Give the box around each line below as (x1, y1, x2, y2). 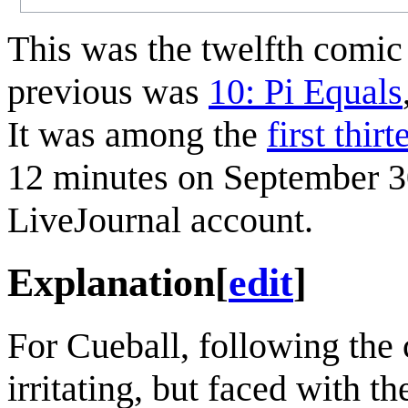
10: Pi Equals (209, 70, 403, 112)
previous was (7, 70, 209, 112)
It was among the (7, 113, 267, 155)
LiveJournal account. (7, 199, 313, 240)
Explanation (7, 260, 215, 305)
